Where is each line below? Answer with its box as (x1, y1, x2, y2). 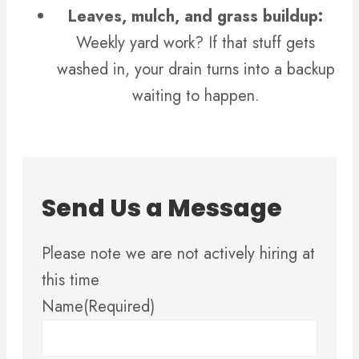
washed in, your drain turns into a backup (56, 58, 335, 82)
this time (42, 268, 99, 292)
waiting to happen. (131, 84, 260, 108)
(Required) (83, 294, 155, 318)
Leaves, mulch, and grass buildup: (68, 5, 323, 29)
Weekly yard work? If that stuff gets (76, 31, 315, 55)
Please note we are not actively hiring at (42, 241, 315, 265)
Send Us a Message (42, 191, 282, 225)
